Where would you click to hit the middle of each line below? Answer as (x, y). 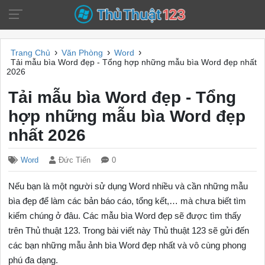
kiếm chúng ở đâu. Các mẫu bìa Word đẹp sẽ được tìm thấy (125, 216)
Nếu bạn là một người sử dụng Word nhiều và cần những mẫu (128, 186)
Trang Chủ (30, 53)
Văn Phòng (82, 53)
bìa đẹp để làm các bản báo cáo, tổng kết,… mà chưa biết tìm (127, 201)
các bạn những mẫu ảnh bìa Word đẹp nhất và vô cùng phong (127, 245)
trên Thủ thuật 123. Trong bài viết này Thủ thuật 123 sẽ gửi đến (129, 230)
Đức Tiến (75, 160)
